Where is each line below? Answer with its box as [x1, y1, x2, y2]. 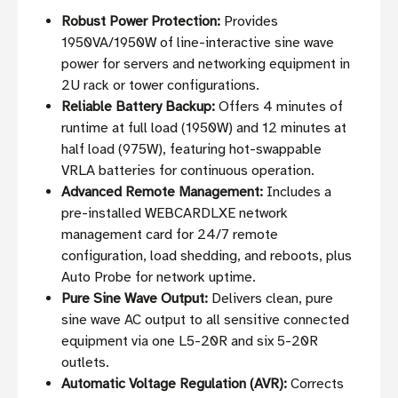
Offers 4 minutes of [215, 98, 344, 116]
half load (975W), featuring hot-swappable [61, 140, 322, 159]
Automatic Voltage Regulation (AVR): [61, 375, 288, 394]
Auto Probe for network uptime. [61, 268, 257, 287]
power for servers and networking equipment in [61, 55, 351, 74]
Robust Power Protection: [61, 12, 221, 31]
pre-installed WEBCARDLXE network [61, 204, 289, 223]
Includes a [263, 183, 332, 202]
